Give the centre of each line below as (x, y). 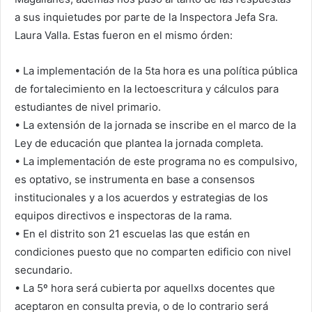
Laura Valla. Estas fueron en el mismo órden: (124, 36)
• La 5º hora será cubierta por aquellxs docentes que (145, 288)
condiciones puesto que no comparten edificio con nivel (153, 252)
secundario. (44, 270)
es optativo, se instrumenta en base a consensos (135, 180)
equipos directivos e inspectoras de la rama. (123, 216)
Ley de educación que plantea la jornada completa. (139, 143)
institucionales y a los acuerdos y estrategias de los (141, 198)
